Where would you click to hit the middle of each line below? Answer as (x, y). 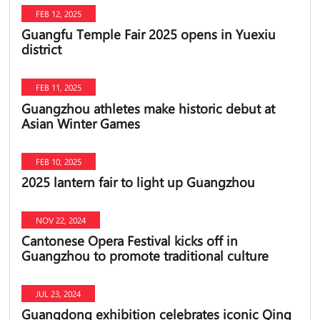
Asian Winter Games (80, 123)
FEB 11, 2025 (58, 87)
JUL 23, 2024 (58, 293)
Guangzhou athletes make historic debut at (148, 108)
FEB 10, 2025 (58, 161)
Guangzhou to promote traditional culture (145, 255)
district (41, 49)
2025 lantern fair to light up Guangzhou (138, 181)
